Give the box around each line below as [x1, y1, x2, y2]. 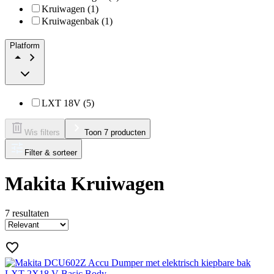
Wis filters [24, 128, 60, 138]
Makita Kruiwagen [5, 172, 165, 194]
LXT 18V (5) [42, 98, 94, 109]
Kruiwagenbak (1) [42, 15, 113, 26]
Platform [10, 41, 40, 51]
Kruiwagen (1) [42, 3, 98, 14]
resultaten [12, 207, 49, 218]
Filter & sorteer [24, 148, 77, 158]
